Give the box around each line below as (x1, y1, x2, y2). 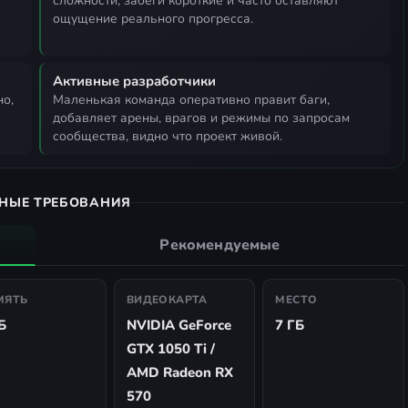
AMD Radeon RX (126, 362, 233, 382)
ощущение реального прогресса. (53, 9, 253, 27)
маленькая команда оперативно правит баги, (53, 90, 64, 108)
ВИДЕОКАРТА (126, 291, 208, 307)
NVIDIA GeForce (126, 315, 231, 334)
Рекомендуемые (159, 234, 280, 255)
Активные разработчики (53, 71, 216, 90)
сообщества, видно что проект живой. (53, 127, 282, 145)
